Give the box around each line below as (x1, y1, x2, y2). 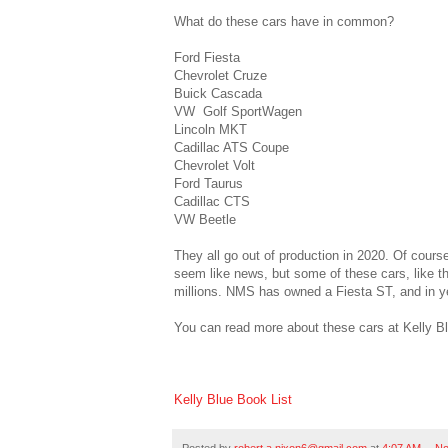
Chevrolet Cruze (174, 67, 267, 83)
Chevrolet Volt (174, 157, 255, 173)
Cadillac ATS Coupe (174, 139, 289, 155)
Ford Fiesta (174, 49, 240, 65)
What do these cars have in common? (174, 13, 394, 29)
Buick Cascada (174, 85, 262, 101)
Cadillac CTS (174, 193, 250, 209)
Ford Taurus (174, 175, 243, 191)
